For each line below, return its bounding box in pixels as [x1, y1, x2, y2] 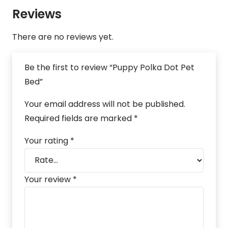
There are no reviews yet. [12, 31, 113, 43]
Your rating [24, 134, 70, 147]
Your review [24, 173, 73, 185]
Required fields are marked [24, 112, 134, 124]
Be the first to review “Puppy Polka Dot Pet [24, 61, 194, 73]
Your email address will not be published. [24, 98, 185, 110]
